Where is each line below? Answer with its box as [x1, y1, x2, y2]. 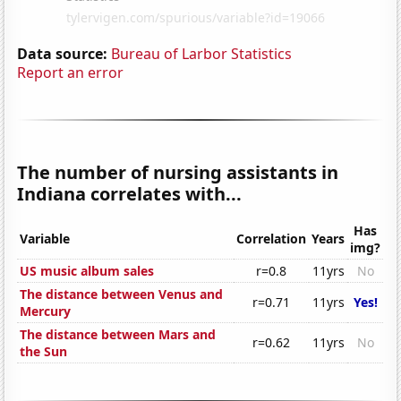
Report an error [17, 62, 124, 82]
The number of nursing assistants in [17, 159, 339, 184]
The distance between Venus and [20, 286, 224, 303]
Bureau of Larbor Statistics [111, 43, 293, 64]
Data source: [17, 43, 108, 64]
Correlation [236, 230, 307, 248]
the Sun [20, 343, 68, 361]
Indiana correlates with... [17, 181, 243, 206]
